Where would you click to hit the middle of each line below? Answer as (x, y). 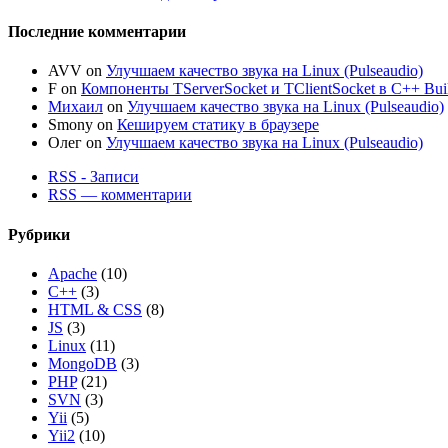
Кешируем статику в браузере (218, 125)
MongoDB (82, 363)
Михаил (75, 107)
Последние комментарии (97, 32)
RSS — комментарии (120, 195)
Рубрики (39, 234)
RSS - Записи (93, 177)
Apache (72, 273)
